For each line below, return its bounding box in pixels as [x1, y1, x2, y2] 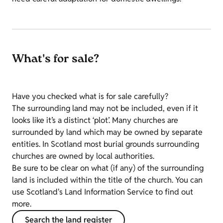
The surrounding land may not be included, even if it [12, 103, 198, 114]
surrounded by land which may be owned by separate [12, 127, 203, 138]
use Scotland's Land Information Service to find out [12, 187, 193, 198]
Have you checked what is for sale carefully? [12, 91, 168, 102]
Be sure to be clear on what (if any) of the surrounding [12, 163, 204, 174]
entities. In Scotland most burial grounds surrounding [12, 139, 199, 150]
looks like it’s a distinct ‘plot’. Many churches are [12, 115, 178, 126]
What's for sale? [12, 51, 99, 69]
